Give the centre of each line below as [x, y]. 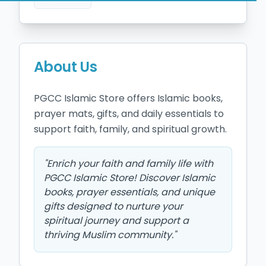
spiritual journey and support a [116, 221]
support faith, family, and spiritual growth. [130, 129]
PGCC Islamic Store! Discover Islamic [130, 178]
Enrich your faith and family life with [130, 164]
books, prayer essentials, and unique [129, 192]
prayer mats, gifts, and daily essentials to [129, 114]
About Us [66, 67]
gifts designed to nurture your [113, 206]
